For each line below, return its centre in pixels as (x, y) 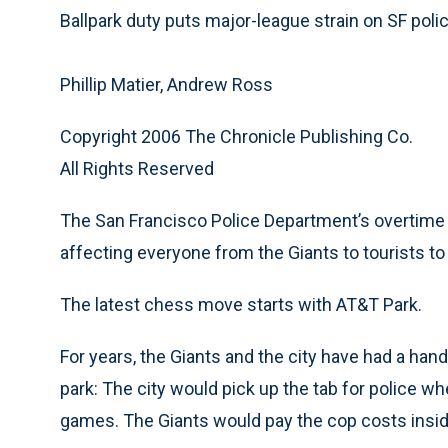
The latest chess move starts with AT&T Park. (241, 304)
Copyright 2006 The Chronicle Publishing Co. (236, 136)
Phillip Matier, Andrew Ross (166, 84)
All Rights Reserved (137, 168)
